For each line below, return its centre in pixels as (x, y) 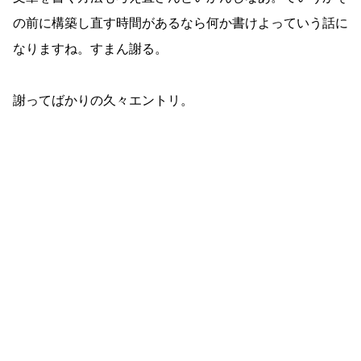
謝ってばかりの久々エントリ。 (103, 100)
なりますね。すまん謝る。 (90, 49)
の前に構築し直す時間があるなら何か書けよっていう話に (180, 23)
